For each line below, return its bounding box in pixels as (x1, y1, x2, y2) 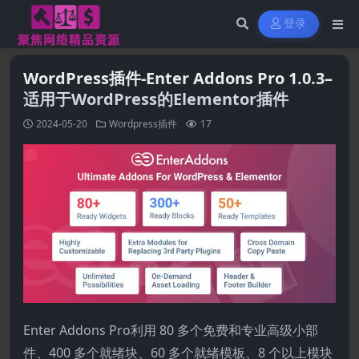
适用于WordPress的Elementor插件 (23, 88, 288, 110)
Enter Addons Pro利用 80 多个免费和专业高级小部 (23, 321, 318, 340)
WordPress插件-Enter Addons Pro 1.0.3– (23, 67, 333, 89)
